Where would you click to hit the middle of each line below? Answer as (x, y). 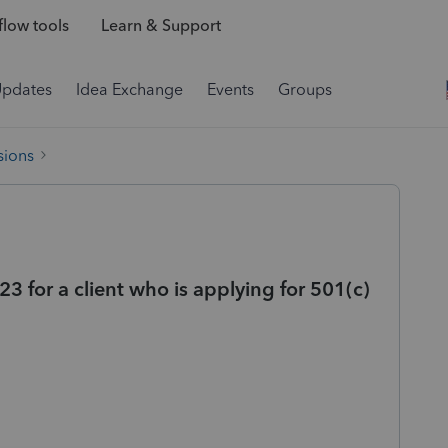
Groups (305, 89)
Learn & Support (160, 26)
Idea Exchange (129, 89)
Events (230, 89)
